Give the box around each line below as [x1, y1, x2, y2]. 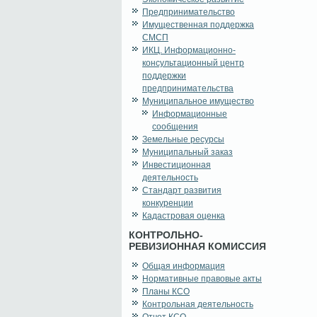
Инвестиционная [142, 160, 211, 171]
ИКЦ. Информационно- [142, 45, 236, 56]
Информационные [152, 109, 227, 120]
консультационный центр [142, 58, 244, 69]
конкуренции [142, 198, 193, 209]
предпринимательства [142, 83, 234, 94]
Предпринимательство [142, 7, 235, 18]
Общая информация [142, 261, 225, 272]
